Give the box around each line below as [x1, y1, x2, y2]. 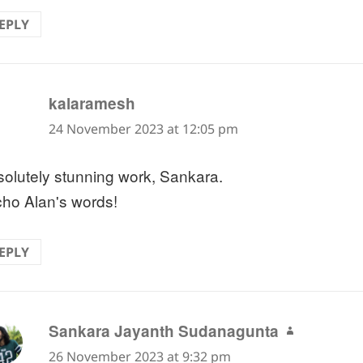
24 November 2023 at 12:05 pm [49, 119, 239, 138]
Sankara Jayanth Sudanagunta [49, 319, 280, 342]
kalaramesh [49, 92, 136, 114]
